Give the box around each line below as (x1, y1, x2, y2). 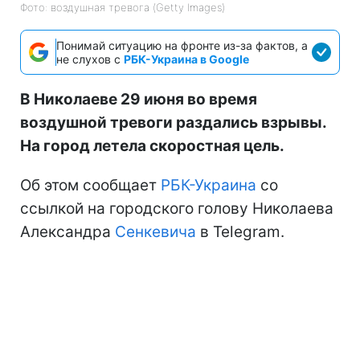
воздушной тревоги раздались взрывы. (20, 112, 326, 132)
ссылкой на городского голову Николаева (20, 198, 333, 218)
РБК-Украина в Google (124, 51, 249, 66)
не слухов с (56, 51, 124, 66)
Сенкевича (115, 222, 196, 241)
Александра (20, 222, 115, 241)
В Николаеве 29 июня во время (20, 89, 257, 108)
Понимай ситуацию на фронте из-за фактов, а (56, 38, 308, 52)
